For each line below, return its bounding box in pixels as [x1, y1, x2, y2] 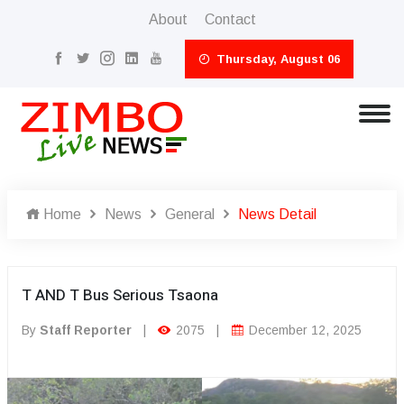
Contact [204, 12, 256, 27]
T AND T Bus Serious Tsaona [22, 284, 218, 307]
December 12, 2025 [245, 323, 362, 337]
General [165, 207, 215, 222]
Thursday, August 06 [212, 52, 340, 66]
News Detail [238, 207, 317, 222]
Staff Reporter [40, 323, 132, 337]
